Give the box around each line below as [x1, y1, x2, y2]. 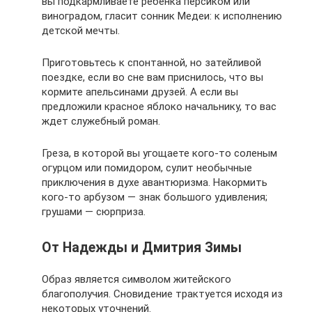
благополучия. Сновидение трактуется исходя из [42, 287, 283, 300]
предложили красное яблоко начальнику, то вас [42, 100, 276, 114]
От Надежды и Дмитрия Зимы [42, 239, 242, 256]
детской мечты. [42, 24, 120, 38]
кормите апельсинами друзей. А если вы [42, 86, 238, 99]
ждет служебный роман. [42, 115, 160, 128]
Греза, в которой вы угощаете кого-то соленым [42, 147, 277, 160]
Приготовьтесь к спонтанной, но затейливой [42, 56, 261, 70]
